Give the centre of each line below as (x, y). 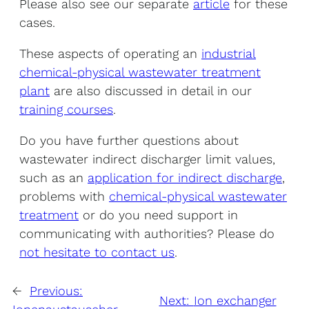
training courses (66, 109)
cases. (37, 22)
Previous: (56, 291)
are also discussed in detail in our (151, 90)
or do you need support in (158, 215)
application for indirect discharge (185, 178)
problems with (64, 197)
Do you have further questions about (129, 141)
